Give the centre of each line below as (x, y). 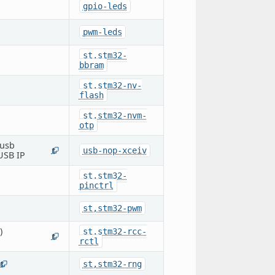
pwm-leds (102, 32)
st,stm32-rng (112, 264)
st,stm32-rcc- (114, 231)
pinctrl (96, 185)
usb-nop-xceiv (114, 150)
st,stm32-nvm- (114, 115)
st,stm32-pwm (112, 208)
